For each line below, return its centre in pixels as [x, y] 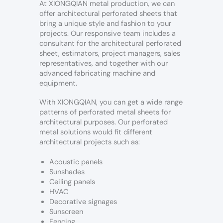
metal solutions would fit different [96, 132]
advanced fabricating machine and [97, 74]
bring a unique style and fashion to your [105, 24]
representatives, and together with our [104, 64]
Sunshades [67, 172]
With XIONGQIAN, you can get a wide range [111, 102]
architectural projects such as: [90, 142]
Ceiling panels [72, 182]
